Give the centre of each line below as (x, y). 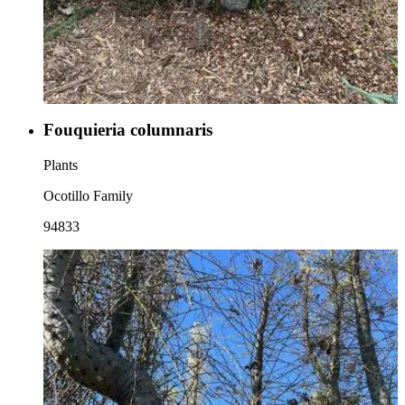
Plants (61, 165)
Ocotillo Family (88, 196)
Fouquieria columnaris (128, 130)
